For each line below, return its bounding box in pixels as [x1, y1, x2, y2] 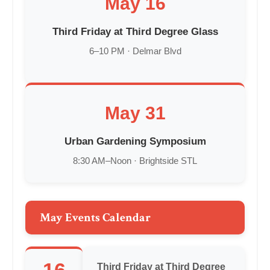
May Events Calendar [40, 210, 151, 226]
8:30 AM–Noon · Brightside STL [73, 155, 197, 166]
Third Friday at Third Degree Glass [52, 26, 218, 38]
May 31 [104, 103, 166, 124]
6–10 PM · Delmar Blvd [89, 46, 181, 57]
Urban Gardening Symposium [64, 136, 206, 148]
